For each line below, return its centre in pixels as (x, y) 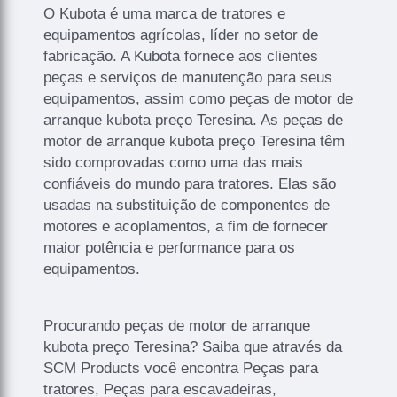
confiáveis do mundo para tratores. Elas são (190, 184)
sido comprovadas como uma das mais (174, 163)
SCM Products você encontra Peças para (181, 369)
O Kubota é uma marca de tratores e (165, 14)
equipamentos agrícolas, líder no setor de (181, 35)
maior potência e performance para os (170, 248)
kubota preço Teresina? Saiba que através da (193, 347)
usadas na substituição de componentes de (187, 206)
